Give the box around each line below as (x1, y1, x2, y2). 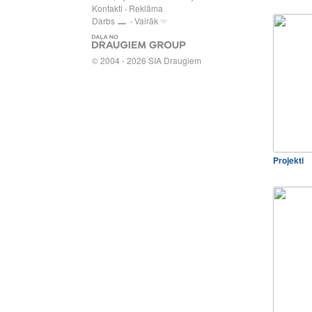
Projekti (273, 154, 304, 166)
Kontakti (92, 2, 123, 14)
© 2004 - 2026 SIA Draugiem (92, 54, 201, 66)
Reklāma (129, 2, 163, 14)
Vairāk (134, 15, 158, 26)
